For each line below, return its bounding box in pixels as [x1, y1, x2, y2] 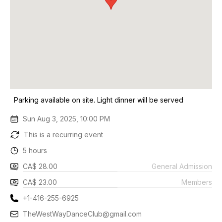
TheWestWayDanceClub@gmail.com [23, 210, 142, 218]
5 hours [23, 146, 48, 155]
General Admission [152, 162, 212, 170]
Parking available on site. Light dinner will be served [14, 96, 183, 104]
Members [181, 177, 212, 186]
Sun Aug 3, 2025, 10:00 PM [23, 114, 111, 123]
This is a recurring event [24, 130, 103, 139]
